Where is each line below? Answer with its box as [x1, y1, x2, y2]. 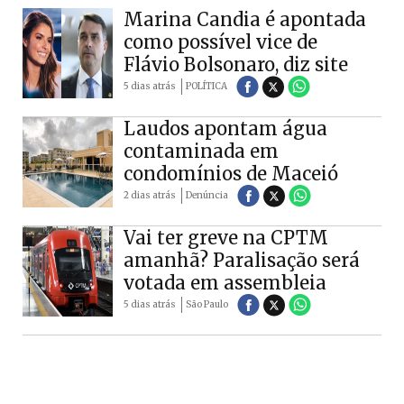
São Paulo [186, 298, 228, 310]
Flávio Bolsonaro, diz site [124, 52, 348, 76]
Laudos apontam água [124, 116, 327, 140]
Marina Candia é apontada [124, 7, 366, 31]
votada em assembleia [124, 271, 326, 294]
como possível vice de [124, 30, 317, 53]
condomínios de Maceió [124, 161, 338, 185]
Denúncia [186, 188, 228, 201]
